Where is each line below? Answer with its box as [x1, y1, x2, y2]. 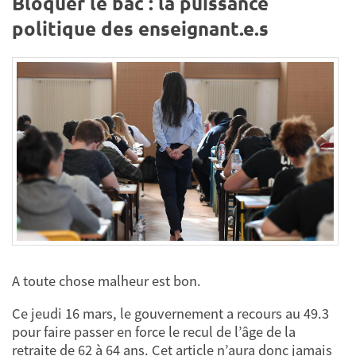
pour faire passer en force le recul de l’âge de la [12, 323, 296, 342]
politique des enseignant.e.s [12, 16, 269, 41]
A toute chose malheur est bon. [12, 271, 201, 290]
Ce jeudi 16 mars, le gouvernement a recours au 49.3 [12, 304, 329, 323]
